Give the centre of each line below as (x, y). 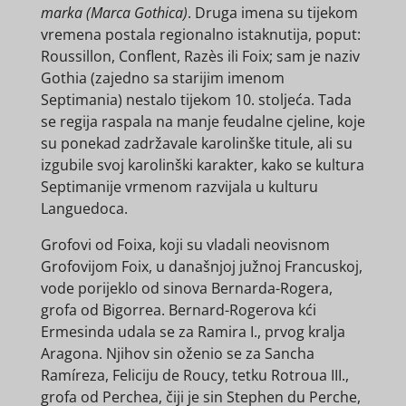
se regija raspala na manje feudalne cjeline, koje (203, 122)
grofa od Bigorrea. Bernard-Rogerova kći (178, 310)
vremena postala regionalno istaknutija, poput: (200, 35)
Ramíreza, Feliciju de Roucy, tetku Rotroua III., (194, 376)
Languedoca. (84, 209)
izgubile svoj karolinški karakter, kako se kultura (202, 165)
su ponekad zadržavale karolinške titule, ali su (196, 144)
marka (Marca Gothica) (114, 13)
